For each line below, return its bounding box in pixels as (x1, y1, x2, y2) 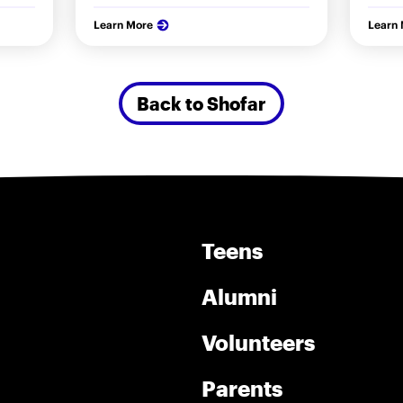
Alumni (201, 282, 277, 309)
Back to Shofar (137, 92, 266, 114)
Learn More (94, 17, 153, 31)
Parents (201, 374, 282, 401)
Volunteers (201, 328, 315, 355)
